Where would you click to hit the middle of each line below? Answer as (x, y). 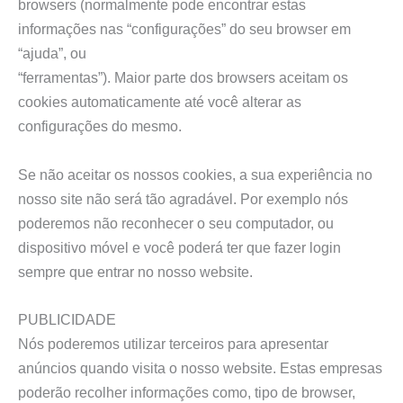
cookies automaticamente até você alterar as (160, 102)
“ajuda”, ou (52, 54)
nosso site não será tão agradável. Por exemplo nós (183, 198)
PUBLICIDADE (67, 319)
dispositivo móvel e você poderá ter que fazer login (179, 247)
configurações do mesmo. (100, 126)
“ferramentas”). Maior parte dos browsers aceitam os (183, 78)
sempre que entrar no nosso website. (135, 271)
